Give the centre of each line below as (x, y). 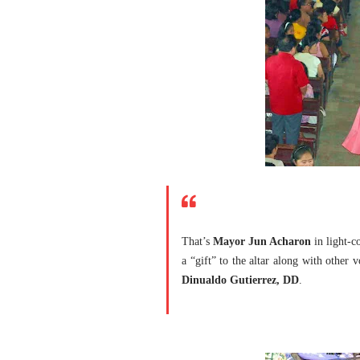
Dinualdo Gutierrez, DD (240, 280)
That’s (198, 241)
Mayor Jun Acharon (262, 241)
